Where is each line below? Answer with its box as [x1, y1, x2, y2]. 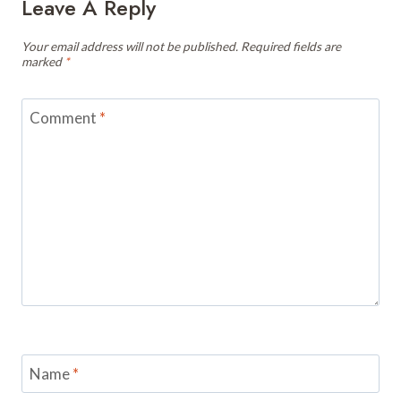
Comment [29, 108, 99, 128]
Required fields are [241, 38, 341, 54]
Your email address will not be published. [21, 38, 238, 54]
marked [21, 54, 64, 69]
